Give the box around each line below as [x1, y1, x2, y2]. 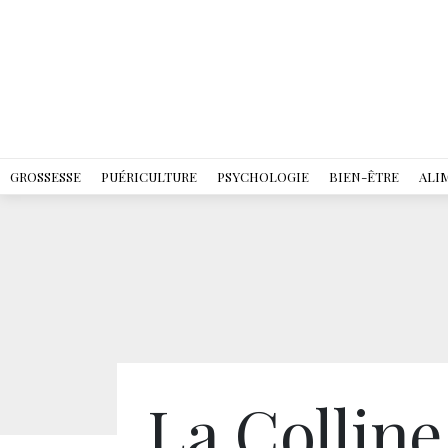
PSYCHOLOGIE [217, 168, 309, 185]
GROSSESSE [10, 168, 81, 185]
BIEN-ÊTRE [329, 168, 399, 185]
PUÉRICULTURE [101, 168, 197, 185]
